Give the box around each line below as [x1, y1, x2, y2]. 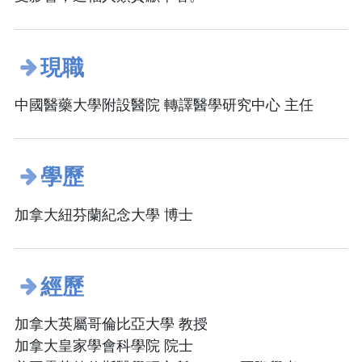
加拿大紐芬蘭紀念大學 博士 [15, 206, 193, 223]
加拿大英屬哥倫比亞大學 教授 [15, 316, 208, 333]
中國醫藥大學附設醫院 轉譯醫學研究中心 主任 [15, 97, 314, 114]
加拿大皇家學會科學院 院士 [15, 338, 193, 355]
